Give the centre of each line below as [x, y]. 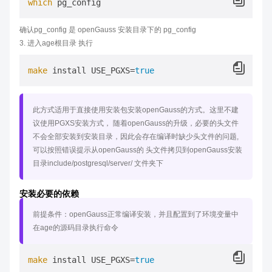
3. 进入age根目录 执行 [56, 43]
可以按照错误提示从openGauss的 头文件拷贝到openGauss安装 [138, 150]
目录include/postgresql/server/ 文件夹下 [98, 163]
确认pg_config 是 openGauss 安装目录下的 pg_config [108, 30]
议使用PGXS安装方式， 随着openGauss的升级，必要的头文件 [136, 123]
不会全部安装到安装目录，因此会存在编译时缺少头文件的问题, [136, 137]
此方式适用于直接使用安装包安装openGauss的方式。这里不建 [136, 110]
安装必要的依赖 [49, 194]
